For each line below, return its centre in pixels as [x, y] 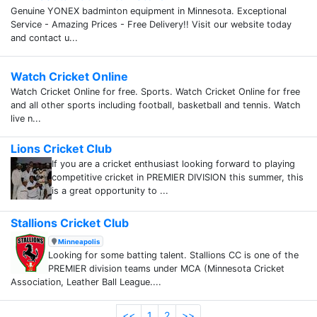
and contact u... [44, 38]
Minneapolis [79, 241]
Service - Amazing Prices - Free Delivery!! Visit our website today [151, 24]
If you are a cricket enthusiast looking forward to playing [173, 163]
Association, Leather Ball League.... [86, 282]
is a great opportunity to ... [110, 190]
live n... [26, 118]
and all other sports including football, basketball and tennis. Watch [156, 105]
